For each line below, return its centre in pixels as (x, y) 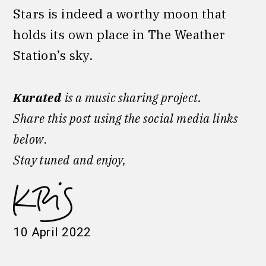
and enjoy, (100, 160)
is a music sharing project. (133, 97)
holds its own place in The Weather (119, 34)
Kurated (37, 97)
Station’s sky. (53, 55)
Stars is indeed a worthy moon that (120, 13)
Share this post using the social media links (126, 118)
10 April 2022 (52, 232)
